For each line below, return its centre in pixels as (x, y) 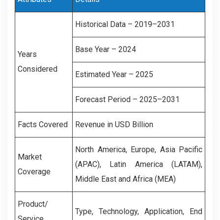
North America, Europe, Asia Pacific (139, 149)
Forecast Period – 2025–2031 (127, 99)
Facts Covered (43, 124)
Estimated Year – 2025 (114, 74)
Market (30, 157)
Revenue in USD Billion (114, 124)
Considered (38, 69)
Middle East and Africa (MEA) (125, 179)
